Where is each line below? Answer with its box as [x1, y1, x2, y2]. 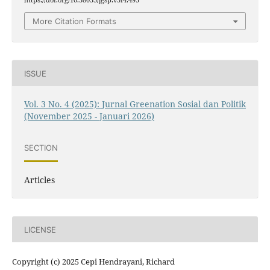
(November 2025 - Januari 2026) [24, 110, 154, 122]
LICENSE [24, 224, 56, 234]
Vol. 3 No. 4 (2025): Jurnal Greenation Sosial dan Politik [24, 98, 246, 110]
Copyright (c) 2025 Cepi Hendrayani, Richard [11, 256, 175, 268]
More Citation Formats [33, 16, 116, 27]
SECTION [24, 142, 58, 152]
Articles [24, 174, 55, 186]
